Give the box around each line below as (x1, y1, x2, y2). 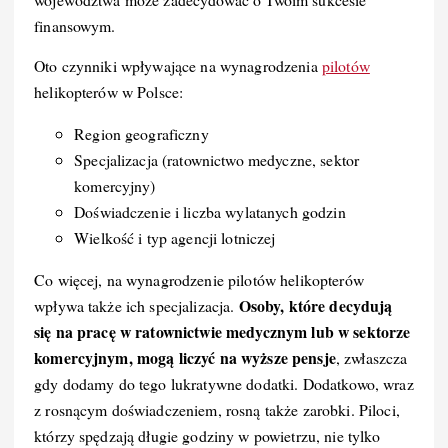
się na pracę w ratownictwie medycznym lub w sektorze (34, 319, 411, 343)
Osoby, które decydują (238, 293, 393, 317)
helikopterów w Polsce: (34, 80, 184, 102)
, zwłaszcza (335, 346, 408, 368)
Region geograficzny (74, 122, 209, 144)
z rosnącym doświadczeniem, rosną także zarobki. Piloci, (34, 398, 400, 420)
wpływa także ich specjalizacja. (34, 294, 239, 316)
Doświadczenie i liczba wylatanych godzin (74, 200, 346, 222)
